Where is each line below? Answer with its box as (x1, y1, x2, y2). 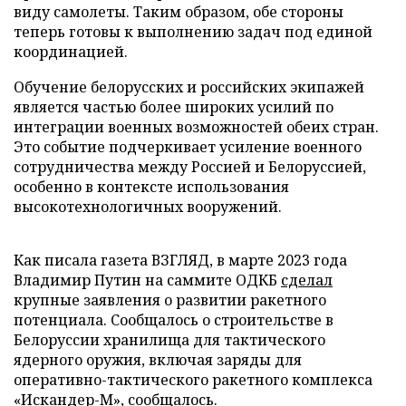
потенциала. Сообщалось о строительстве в (14, 310, 333, 330)
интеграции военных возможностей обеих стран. (14, 117, 379, 137)
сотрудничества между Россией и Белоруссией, (14, 157, 366, 177)
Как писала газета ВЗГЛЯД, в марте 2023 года (14, 250, 347, 270)
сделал (281, 270, 333, 290)
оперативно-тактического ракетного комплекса (14, 370, 372, 390)
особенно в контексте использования (14, 177, 289, 197)
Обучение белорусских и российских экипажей (14, 77, 364, 97)
